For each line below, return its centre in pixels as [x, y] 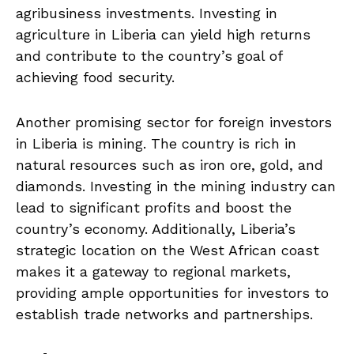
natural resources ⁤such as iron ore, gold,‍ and [169, 165]
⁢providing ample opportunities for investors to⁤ [172, 293]
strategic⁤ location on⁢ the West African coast [168, 250]
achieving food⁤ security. [95, 77]
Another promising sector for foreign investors [174, 122]
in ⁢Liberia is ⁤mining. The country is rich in [156, 144]
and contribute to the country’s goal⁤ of [149, 56]
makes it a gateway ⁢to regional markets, [153, 272]
